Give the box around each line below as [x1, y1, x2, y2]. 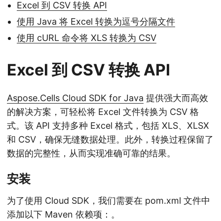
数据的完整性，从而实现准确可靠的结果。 [7, 148, 176, 159]
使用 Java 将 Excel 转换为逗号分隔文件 [17, 16, 175, 27]
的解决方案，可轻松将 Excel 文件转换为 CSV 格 [7, 107, 199, 117]
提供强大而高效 [144, 93, 208, 104]
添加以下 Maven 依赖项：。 [7, 209, 120, 220]
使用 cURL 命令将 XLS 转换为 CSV [17, 33, 156, 43]
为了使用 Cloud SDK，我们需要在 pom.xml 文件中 [7, 195, 210, 206]
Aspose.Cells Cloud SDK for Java [7, 93, 144, 104]
